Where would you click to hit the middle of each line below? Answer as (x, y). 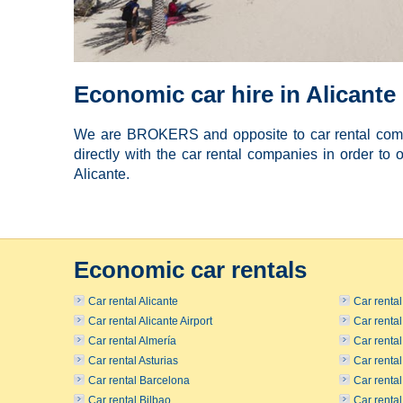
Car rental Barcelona (139, 380)
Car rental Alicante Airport (150, 321)
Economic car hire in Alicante (235, 94)
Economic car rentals (190, 269)
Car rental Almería (132, 340)
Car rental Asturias (133, 360)
